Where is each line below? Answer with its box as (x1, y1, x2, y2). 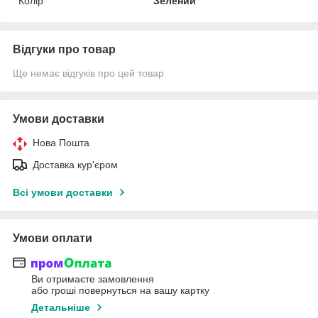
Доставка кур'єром (33, 158, 118, 170)
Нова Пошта (33, 136, 89, 148)
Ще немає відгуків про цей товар (13, 67, 164, 79)
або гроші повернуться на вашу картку (31, 285, 209, 297)
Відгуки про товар (13, 43, 116, 55)
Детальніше (31, 302, 90, 314)
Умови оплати (13, 231, 92, 244)
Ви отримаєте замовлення (31, 273, 154, 285)
